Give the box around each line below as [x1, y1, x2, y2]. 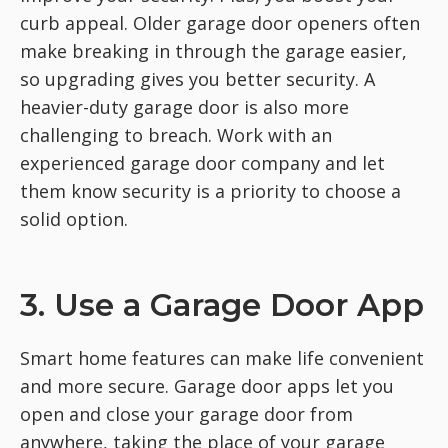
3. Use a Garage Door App [20, 285, 424, 324]
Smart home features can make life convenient [20, 345, 424, 370]
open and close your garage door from [20, 401, 353, 426]
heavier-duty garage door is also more [20, 94, 349, 119]
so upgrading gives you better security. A [20, 66, 375, 91]
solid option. [20, 206, 128, 231]
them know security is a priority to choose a [20, 178, 401, 203]
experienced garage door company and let [20, 150, 385, 175]
